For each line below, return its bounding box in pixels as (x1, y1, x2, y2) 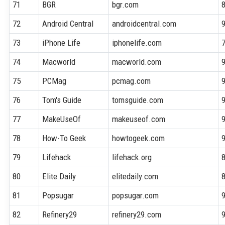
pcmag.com (112, 75, 151, 86)
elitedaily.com (112, 171, 159, 181)
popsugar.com (112, 190, 159, 200)
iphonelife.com (112, 37, 162, 48)
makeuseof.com (112, 114, 166, 124)
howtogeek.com (112, 133, 165, 143)
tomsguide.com (112, 94, 164, 105)
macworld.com (112, 56, 162, 67)
